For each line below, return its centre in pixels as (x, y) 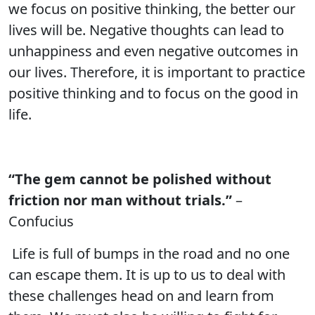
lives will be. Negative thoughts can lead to (146, 30)
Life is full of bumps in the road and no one (149, 253)
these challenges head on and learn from (141, 296)
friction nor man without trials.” (120, 200)
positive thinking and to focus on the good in (153, 93)
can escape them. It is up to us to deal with (147, 275)
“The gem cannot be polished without (140, 179)
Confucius (41, 221)
